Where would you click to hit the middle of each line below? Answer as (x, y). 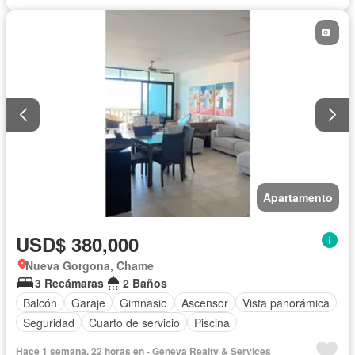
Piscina (212, 322)
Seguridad (49, 322)
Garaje (88, 302)
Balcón (40, 302)
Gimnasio (143, 302)
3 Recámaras (69, 283)
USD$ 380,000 (77, 244)
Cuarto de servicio (134, 322)
